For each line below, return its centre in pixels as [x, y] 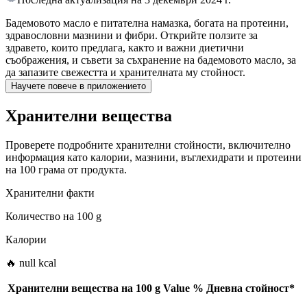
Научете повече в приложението [78, 86]
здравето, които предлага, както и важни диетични [125, 48]
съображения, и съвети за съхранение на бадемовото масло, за [151, 60]
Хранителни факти [50, 193]
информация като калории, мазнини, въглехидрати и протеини [153, 158]
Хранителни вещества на [70, 288]
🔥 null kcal [31, 263]
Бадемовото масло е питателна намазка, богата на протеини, [147, 23]
